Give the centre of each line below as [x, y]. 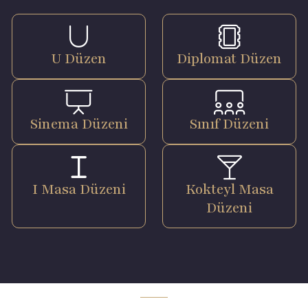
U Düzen [79, 59]
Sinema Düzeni [79, 124]
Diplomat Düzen [229, 59]
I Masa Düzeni [79, 189]
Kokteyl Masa [229, 189]
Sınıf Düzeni [229, 124]
